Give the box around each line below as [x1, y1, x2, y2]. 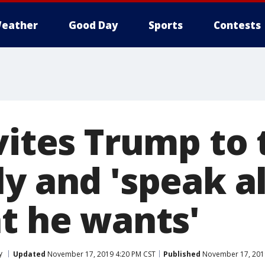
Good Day [69, 18, 118, 32]
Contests [214, 18, 261, 32]
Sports [148, 18, 183, 32]
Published [163, 248, 201, 259]
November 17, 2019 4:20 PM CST [46, 248, 156, 259]
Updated [13, 248, 46, 259]
